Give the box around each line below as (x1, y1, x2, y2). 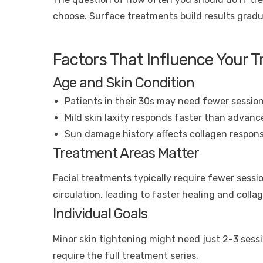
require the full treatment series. (53, 249, 198, 261)
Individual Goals (53, 205, 147, 222)
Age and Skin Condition (53, 75, 194, 92)
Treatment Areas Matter (53, 145, 199, 162)
